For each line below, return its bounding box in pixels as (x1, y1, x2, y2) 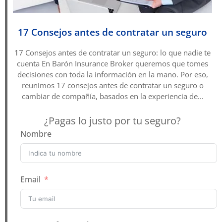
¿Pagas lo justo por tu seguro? (44, 113, 181, 127)
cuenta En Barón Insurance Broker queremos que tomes (17, 58, 208, 68)
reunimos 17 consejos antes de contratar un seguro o (21, 80, 204, 90)
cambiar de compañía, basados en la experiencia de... (21, 91, 204, 101)
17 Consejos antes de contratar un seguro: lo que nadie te (14, 47, 211, 57)
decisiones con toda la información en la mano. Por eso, (17, 69, 208, 79)
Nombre (20, 128, 52, 139)
